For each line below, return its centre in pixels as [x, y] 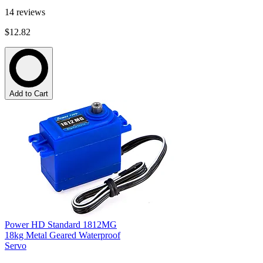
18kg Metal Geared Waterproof [63, 235]
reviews [31, 12]
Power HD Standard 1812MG [61, 224]
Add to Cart [29, 93]
